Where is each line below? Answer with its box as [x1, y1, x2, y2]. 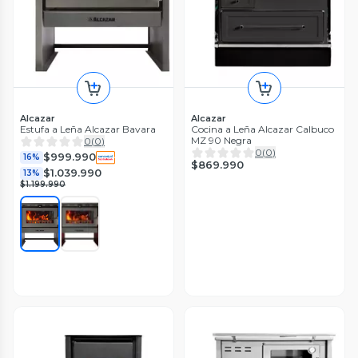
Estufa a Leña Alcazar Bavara [20, 122, 156, 135]
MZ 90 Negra [191, 133, 252, 146]
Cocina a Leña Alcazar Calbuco [191, 122, 334, 135]
